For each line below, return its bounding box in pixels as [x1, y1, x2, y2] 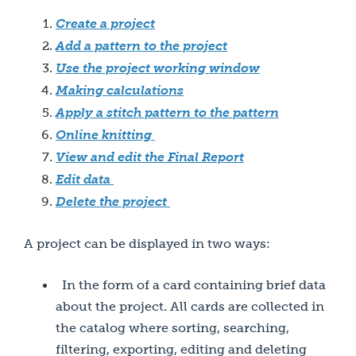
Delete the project [56, 195, 170, 209]
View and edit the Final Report [56, 150, 244, 164]
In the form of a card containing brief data [56, 278, 326, 292]
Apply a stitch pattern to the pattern [56, 106, 279, 120]
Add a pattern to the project [56, 39, 227, 53]
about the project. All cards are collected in [56, 300, 324, 313]
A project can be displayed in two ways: [24, 237, 270, 250]
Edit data [56, 172, 110, 187]
